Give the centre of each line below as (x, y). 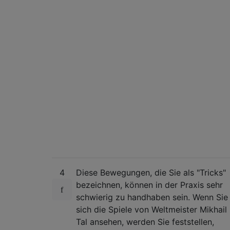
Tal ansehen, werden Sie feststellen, (145, 222)
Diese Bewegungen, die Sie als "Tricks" (151, 172)
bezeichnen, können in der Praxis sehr (149, 185)
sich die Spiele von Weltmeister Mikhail (151, 209)
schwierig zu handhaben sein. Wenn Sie (152, 197)
